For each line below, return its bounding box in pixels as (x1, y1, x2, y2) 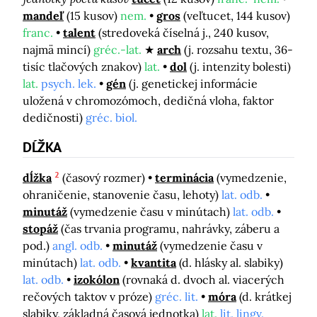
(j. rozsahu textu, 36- (184, 42, 293, 57)
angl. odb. (52, 238, 103, 253)
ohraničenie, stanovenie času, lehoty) (23, 187, 221, 202)
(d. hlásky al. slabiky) (179, 255, 283, 270)
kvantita (131, 255, 176, 270)
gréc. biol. (86, 110, 137, 125)
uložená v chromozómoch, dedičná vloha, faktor (23, 93, 274, 108)
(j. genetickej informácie (129, 76, 258, 91)
